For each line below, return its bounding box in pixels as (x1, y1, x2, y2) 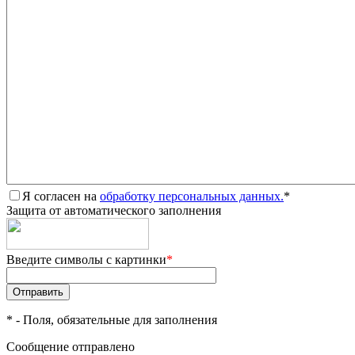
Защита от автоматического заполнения (6, 204, 221, 217)
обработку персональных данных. (100, 189, 284, 203)
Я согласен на (22, 189, 100, 203)
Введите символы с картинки (6, 253, 166, 266)
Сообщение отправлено (6, 340, 135, 353)
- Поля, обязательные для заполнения (13, 313, 217, 326)
